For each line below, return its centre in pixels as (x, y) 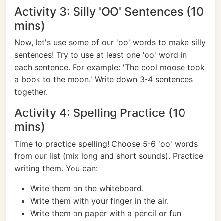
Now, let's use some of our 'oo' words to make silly (110, 42)
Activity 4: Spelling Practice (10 (100, 113)
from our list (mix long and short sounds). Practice (109, 156)
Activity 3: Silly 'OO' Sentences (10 (109, 12)
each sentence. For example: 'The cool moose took (110, 67)
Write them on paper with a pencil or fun (106, 213)
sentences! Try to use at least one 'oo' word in (101, 55)
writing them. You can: (56, 168)
